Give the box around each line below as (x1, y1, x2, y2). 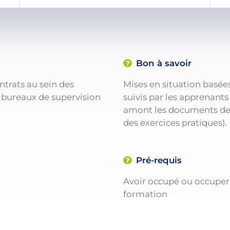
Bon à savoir (136, 58, 191, 69)
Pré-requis (136, 155, 182, 166)
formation (123, 189, 167, 200)
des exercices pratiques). (123, 118, 227, 128)
